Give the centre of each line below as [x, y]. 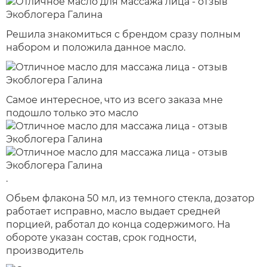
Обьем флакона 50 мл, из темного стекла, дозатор [130, 198]
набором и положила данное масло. [96, 47]
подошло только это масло [72, 113]
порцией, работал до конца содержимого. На [118, 224]
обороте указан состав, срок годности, [101, 237]
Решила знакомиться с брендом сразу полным [123, 34]
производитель [45, 251]
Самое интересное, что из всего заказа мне [114, 100]
